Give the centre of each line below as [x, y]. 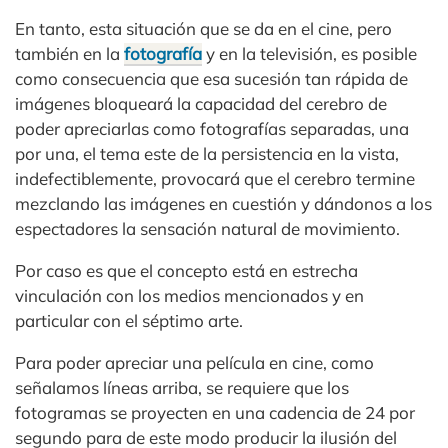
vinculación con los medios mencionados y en [189, 296]
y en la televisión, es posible [309, 54]
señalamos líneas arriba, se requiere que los [182, 388]
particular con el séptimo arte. [129, 321]
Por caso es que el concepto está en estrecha [186, 271]
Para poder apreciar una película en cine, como [194, 363]
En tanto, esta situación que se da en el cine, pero [203, 29]
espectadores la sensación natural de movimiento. [207, 229]
